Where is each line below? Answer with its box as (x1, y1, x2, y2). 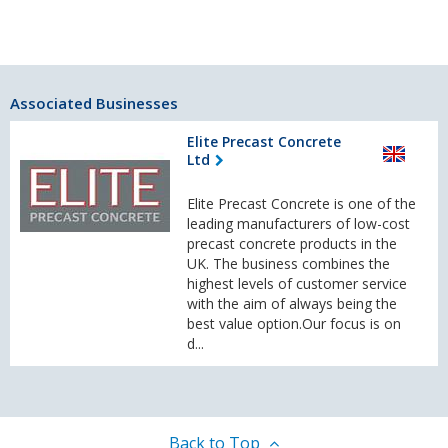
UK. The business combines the (187, 254, 390, 274)
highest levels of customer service (187, 274, 407, 294)
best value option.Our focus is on (187, 314, 401, 334)
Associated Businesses (10, 93, 178, 114)
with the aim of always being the (187, 294, 397, 314)
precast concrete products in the (187, 234, 397, 254)
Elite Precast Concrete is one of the (187, 194, 416, 214)
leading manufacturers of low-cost (187, 214, 410, 234)
